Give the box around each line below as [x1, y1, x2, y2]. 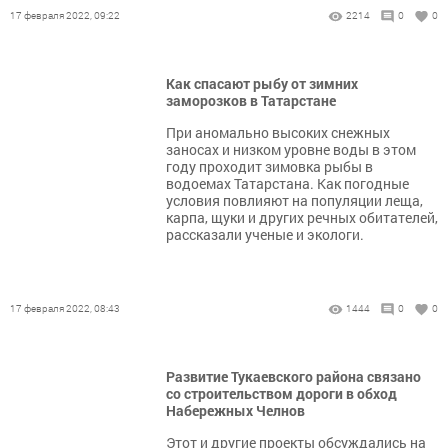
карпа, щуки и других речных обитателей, [166, 208, 438, 228]
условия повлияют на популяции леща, [166, 191, 423, 211]
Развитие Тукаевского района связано [166, 367, 421, 387]
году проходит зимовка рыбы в [166, 157, 373, 177]
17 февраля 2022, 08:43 [10, 302, 120, 316]
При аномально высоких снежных [166, 123, 390, 143]
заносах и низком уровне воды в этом [166, 140, 416, 160]
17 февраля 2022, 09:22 [10, 9, 120, 23]
